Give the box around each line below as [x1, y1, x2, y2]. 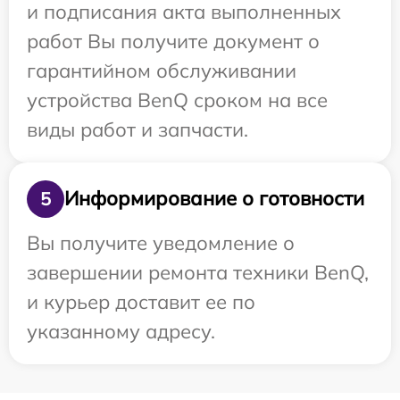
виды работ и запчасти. [27, 116, 248, 142]
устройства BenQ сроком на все [27, 87, 328, 112]
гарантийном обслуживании [27, 57, 296, 83]
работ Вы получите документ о [27, 28, 320, 54]
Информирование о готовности [64, 186, 364, 212]
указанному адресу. [27, 318, 215, 344]
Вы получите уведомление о [27, 229, 295, 255]
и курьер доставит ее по [27, 288, 255, 314]
